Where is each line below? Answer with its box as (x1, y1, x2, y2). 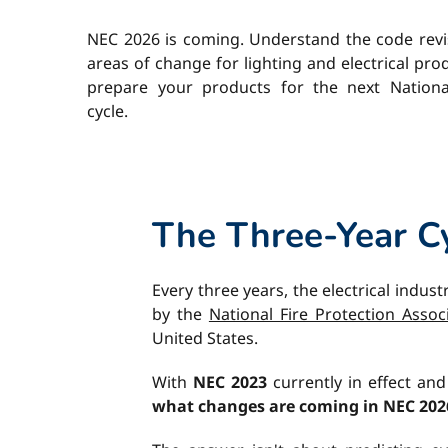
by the (152, 303, 209, 325)
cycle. (87, 100, 129, 122)
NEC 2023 (193, 371, 267, 393)
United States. (152, 327, 258, 349)
